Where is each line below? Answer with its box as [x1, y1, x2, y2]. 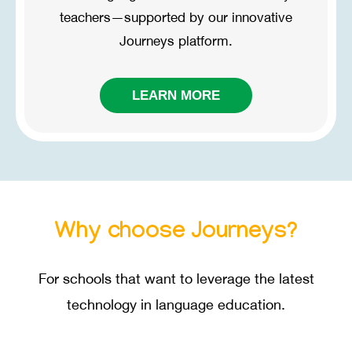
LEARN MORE [132, 87, 220, 103]
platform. [174, 34, 233, 50]
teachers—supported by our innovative [60, 10, 292, 27]
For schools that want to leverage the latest [38, 271, 314, 289]
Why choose [54, 219, 192, 247]
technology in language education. [67, 297, 285, 315]
